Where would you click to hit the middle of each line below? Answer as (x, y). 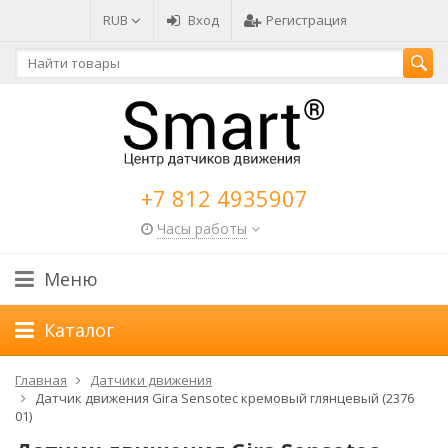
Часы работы (201, 228)
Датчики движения (151, 380)
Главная (41, 380)
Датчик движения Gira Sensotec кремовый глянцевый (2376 (224, 398)
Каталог (79, 330)
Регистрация (306, 20)
